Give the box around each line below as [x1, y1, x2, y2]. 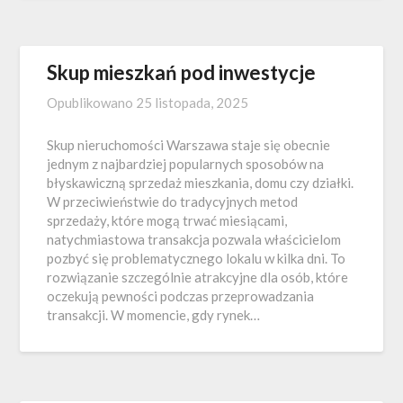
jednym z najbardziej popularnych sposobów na [47, 156, 325, 172]
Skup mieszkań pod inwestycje [47, 60, 317, 85]
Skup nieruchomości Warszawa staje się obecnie [47, 137, 331, 153]
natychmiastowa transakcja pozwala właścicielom [47, 231, 342, 247]
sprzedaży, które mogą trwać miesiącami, [47, 212, 288, 228]
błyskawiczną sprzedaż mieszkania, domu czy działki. [47, 175, 354, 191]
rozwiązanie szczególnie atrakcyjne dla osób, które [47, 269, 349, 285]
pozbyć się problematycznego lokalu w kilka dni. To [47, 250, 346, 266]
